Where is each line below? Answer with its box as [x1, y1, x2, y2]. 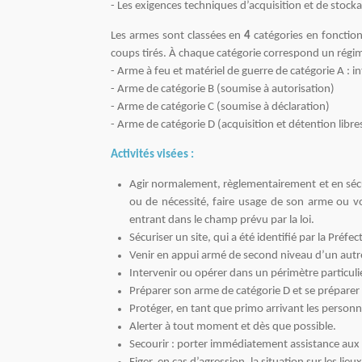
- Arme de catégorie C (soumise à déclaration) [111, 100, 330, 113]
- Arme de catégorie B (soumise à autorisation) [111, 82, 335, 95]
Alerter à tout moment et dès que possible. [128, 320, 336, 333]
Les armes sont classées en [111, 29, 245, 42]
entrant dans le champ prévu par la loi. [128, 213, 314, 226]
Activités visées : [111, 148, 194, 161]
